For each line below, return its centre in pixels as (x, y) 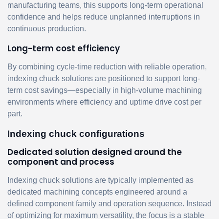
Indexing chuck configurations (76, 133)
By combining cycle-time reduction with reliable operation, (107, 66)
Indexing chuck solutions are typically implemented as (100, 180)
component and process (61, 162)
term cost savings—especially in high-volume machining (105, 90)
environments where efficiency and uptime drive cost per (104, 102)
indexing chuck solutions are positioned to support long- (104, 78)
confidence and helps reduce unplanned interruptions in (104, 17)
